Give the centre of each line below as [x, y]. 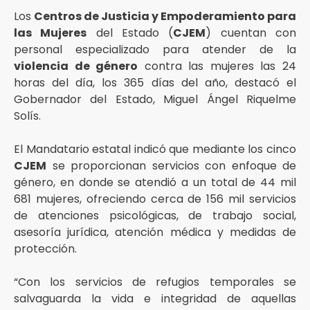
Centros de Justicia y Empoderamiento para [165, 16]
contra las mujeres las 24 [217, 66]
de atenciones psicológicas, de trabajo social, [155, 216]
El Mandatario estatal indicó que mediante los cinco [155, 149]
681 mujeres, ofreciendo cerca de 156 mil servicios [155, 199]
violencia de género [76, 66]
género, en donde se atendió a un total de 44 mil [155, 182]
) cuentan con [251, 33]
